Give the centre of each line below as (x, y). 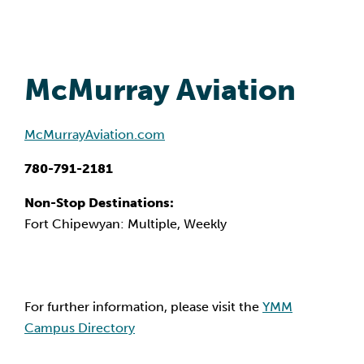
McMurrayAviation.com (95, 134)
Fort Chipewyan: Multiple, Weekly (126, 224)
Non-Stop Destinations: (99, 203)
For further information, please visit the (143, 307)
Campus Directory (80, 328)
